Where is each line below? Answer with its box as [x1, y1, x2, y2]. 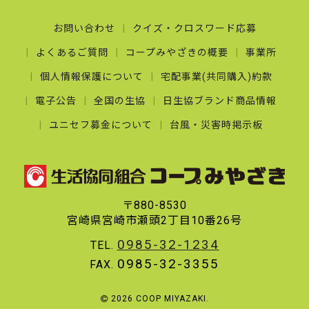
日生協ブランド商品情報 [163, 95, 277, 107]
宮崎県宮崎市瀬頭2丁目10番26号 [67, 214, 242, 228]
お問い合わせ [52, 23, 115, 34]
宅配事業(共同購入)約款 [160, 71, 272, 83]
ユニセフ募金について [49, 119, 152, 131]
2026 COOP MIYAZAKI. [108, 294, 209, 304]
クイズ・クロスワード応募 [132, 23, 257, 34]
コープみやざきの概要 [125, 47, 228, 59]
